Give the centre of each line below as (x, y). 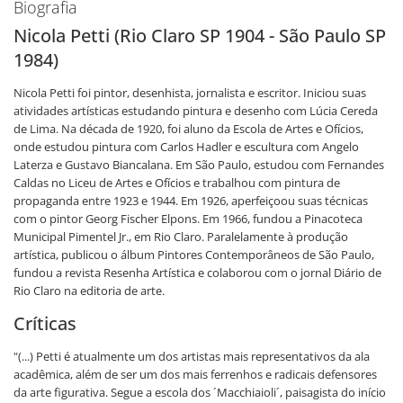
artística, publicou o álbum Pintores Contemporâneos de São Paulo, (194, 255)
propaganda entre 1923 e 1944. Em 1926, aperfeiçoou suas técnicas (191, 201)
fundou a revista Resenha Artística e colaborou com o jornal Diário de (197, 273)
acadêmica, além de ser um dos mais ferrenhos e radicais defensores (195, 374)
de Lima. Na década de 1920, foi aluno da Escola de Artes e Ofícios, (188, 129)
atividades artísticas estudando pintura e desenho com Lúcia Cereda (196, 111)
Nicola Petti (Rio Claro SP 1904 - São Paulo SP (200, 36)
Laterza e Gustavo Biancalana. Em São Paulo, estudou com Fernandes (199, 165)
